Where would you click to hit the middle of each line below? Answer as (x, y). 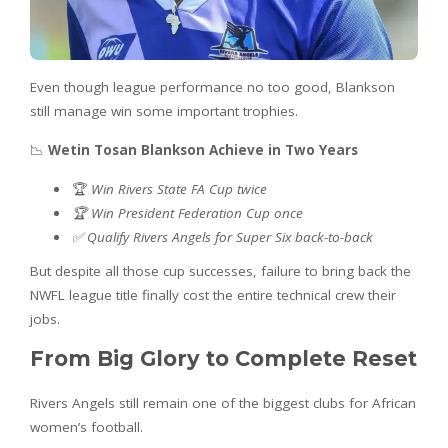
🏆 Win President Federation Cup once (187, 212)
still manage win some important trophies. (164, 110)
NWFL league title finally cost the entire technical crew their (213, 294)
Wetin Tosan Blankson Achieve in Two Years (203, 149)
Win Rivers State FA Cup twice (179, 188)
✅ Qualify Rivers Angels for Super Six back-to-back (222, 236)
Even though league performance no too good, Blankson (212, 86)
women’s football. (86, 426)
